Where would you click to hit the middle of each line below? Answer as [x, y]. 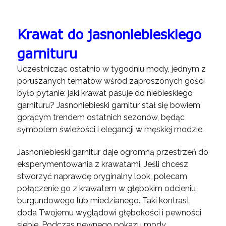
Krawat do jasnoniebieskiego [109, 34]
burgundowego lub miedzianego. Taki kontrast [103, 200]
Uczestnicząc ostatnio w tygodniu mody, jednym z [111, 69]
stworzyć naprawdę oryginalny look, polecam [102, 176]
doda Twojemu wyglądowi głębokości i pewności [109, 212]
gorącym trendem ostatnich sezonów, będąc [101, 117]
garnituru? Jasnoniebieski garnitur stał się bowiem [108, 105]
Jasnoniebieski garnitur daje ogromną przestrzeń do [112, 152]
